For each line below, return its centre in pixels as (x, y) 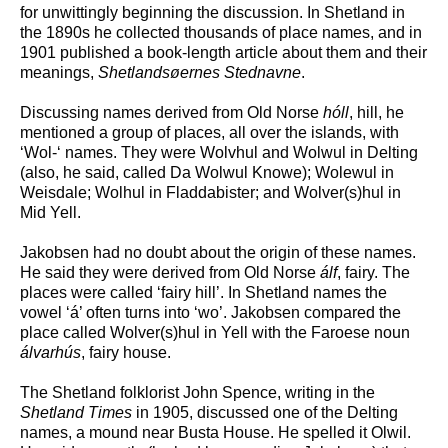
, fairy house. (126, 353)
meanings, (59, 73)
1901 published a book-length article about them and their (223, 53)
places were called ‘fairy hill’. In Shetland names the (203, 293)
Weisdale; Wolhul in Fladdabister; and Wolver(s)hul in (210, 193)
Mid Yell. (50, 213)
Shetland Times (76, 413)
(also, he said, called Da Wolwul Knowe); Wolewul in (207, 173)
